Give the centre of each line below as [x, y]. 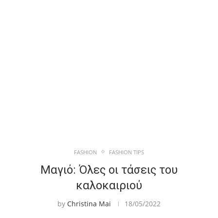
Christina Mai [89, 203]
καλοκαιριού [109, 185]
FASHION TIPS [127, 152]
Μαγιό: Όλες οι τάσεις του [109, 170]
